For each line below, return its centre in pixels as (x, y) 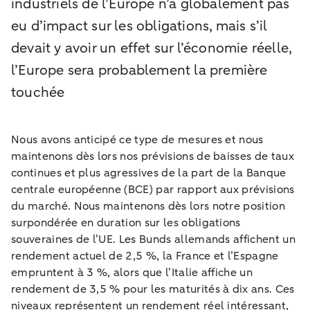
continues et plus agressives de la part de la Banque (149, 173)
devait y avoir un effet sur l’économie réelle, (152, 48)
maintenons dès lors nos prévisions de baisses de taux (153, 156)
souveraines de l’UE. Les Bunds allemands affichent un (153, 239)
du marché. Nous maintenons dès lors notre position (148, 206)
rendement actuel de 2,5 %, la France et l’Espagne (145, 256)
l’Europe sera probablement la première (139, 70)
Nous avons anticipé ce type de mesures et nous (137, 139)
